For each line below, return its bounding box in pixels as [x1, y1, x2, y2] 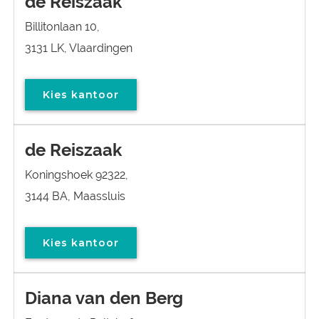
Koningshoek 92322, [25, 168, 128, 182]
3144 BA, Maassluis [25, 189, 125, 203]
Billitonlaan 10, [25, 20, 100, 33]
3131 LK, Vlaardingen [25, 41, 132, 55]
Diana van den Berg [25, 288, 183, 308]
